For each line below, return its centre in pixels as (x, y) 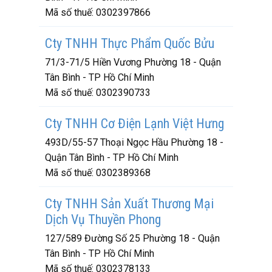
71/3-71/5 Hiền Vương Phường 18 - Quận (133, 62)
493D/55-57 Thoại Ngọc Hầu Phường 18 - (134, 142)
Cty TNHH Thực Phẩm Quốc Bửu (130, 43)
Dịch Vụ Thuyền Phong (103, 219)
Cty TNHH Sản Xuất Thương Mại (129, 204)
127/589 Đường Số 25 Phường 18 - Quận (132, 238)
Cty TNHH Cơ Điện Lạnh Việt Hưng (134, 124)
